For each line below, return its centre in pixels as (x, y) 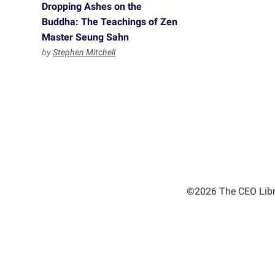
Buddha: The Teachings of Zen (110, 22)
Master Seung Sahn (85, 37)
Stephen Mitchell (84, 52)
